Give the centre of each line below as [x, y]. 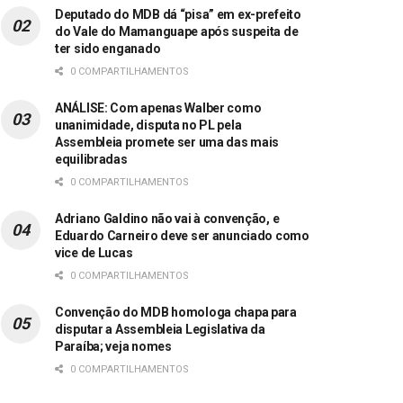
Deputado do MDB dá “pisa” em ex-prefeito [178, 15]
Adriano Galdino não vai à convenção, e [167, 219]
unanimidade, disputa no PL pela [148, 125]
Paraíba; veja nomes [113, 347]
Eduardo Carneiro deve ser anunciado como [182, 236]
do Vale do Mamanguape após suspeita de [177, 32]
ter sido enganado [108, 49]
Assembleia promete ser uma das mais [167, 143]
